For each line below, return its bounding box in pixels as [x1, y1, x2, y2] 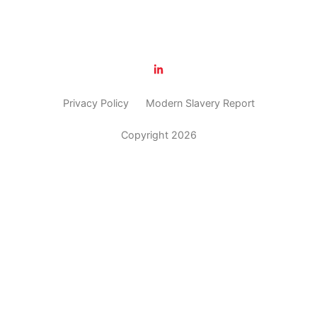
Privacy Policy [62, 96, 129, 109]
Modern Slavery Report [145, 96, 255, 109]
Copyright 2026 [120, 128, 197, 141]
